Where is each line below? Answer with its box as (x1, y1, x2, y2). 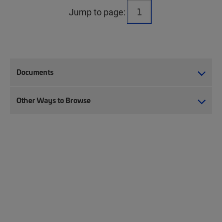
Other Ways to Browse (16, 95, 91, 106)
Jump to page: (69, 6, 125, 18)
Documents (16, 67, 54, 77)
